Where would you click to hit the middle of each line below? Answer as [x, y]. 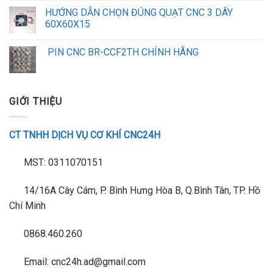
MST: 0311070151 [62, 163]
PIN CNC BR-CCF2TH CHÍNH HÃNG [122, 52]
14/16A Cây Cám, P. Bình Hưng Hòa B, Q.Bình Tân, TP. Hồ [141, 191]
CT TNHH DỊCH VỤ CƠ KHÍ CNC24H [85, 135]
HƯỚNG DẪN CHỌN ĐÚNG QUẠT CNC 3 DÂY [139, 12]
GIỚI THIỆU [36, 101]
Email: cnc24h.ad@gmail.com [83, 261]
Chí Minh [27, 206]
